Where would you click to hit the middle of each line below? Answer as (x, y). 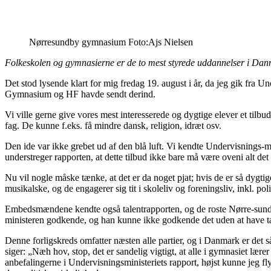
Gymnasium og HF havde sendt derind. (80, 94)
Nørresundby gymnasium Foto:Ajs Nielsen (111, 42)
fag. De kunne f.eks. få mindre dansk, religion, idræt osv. (113, 125)
